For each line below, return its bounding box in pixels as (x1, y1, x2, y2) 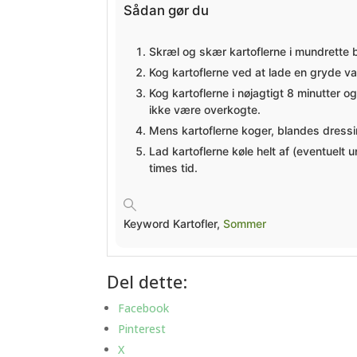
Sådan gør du (124, 2, 210, 19)
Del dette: (107, 269, 188, 293)
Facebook (118, 300, 170, 316)
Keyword (124, 216, 174, 230)
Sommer (223, 216, 267, 230)
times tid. (149, 160, 198, 175)
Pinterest (118, 320, 167, 336)
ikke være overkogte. (149, 102, 261, 116)
